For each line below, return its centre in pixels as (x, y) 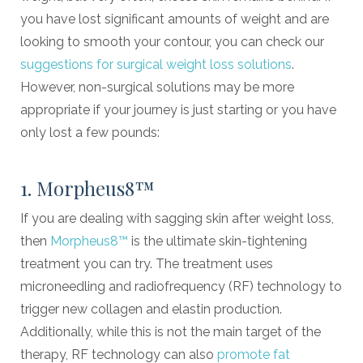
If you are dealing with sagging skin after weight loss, (177, 218)
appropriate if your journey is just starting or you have (178, 109)
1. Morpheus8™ (88, 188)
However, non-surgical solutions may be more (157, 87)
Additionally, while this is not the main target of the (171, 331)
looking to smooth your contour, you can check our (172, 41)
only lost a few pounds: (92, 132)
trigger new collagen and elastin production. (151, 309)
